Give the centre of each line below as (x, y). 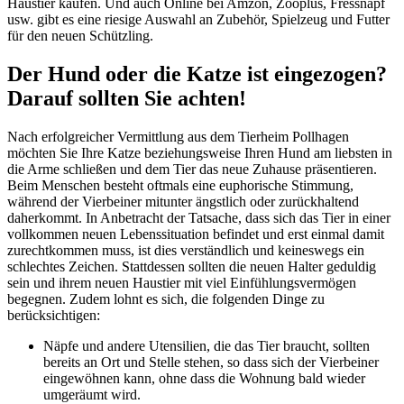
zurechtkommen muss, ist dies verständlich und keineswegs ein (186, 250)
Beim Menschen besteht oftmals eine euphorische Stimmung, (180, 185)
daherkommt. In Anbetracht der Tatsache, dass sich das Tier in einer (199, 217)
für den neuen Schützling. (80, 36)
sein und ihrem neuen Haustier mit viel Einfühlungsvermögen (182, 282)
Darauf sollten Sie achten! (127, 98)
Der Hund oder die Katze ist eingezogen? (197, 73)
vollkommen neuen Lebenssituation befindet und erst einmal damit (196, 234)
